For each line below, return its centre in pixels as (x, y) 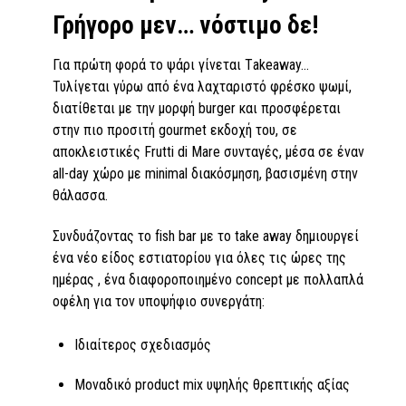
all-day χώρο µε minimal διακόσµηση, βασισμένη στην (205, 173)
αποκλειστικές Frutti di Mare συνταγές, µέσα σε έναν (208, 151)
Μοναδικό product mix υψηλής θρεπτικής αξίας (212, 385)
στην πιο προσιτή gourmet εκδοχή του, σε (175, 130)
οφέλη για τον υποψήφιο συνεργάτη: (159, 301)
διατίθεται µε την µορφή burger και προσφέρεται (197, 108)
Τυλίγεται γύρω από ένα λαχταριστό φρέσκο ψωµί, (202, 86)
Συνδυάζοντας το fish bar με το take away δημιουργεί (206, 236)
